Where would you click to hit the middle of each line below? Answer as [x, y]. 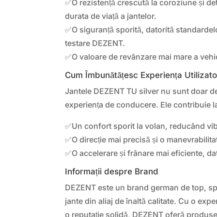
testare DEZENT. [95, 43]
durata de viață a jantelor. [111, 16]
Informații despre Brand [112, 171]
